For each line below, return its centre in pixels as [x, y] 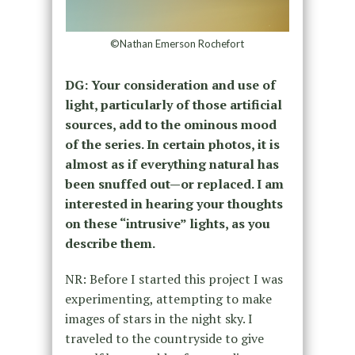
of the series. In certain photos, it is [172, 145]
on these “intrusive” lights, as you [167, 224]
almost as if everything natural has [172, 164]
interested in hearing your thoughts [174, 204]
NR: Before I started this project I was [174, 279]
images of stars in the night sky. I [158, 319]
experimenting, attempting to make [168, 299]
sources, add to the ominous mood [170, 125]
